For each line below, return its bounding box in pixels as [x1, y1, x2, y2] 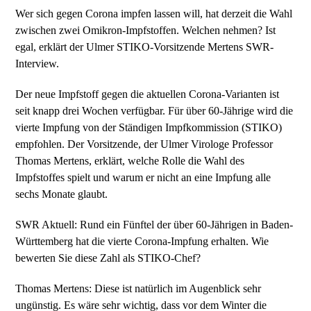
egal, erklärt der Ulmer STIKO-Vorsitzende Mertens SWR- [15, 41, 274, 53]
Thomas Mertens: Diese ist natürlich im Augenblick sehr [15, 283, 262, 294]
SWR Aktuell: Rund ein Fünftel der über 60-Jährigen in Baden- [15, 219, 294, 230]
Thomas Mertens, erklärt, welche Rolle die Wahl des [15, 155, 245, 167]
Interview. [15, 58, 60, 69]
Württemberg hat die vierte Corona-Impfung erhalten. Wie [15, 235, 269, 247]
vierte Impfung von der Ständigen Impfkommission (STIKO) [15, 121, 283, 133]
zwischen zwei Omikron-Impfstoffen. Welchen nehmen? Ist [15, 24, 276, 36]
